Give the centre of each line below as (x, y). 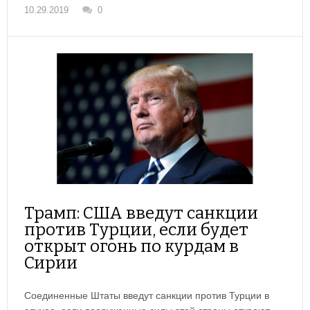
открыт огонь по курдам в (131, 247)
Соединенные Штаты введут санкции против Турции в (147, 296)
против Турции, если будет (136, 230)
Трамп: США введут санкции (141, 213)
